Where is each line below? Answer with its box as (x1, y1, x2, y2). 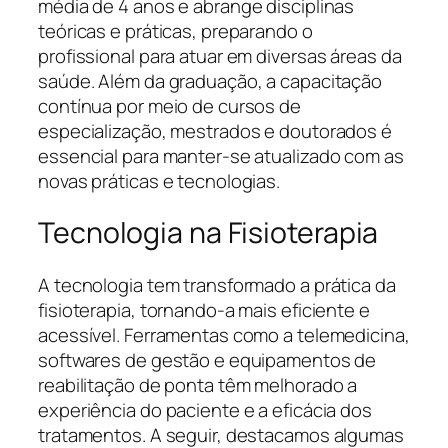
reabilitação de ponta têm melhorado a (38, 372, 358, 399)
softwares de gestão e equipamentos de (38, 347, 377, 374)
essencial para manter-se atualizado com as (38, 142, 404, 169)
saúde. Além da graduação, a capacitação (38, 67, 383, 94)
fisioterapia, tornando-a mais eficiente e (38, 297, 370, 324)
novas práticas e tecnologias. (38, 167, 281, 194)
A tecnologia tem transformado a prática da (38, 272, 396, 299)
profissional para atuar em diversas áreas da (38, 42, 402, 69)
